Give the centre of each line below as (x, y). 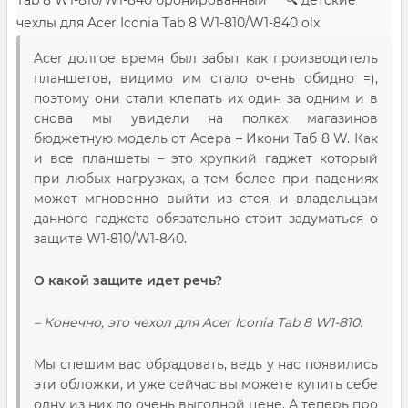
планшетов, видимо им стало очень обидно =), (206, 79)
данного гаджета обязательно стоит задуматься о (206, 219)
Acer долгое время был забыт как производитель (206, 59)
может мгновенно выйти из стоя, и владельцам (206, 199)
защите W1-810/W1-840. (110, 239)
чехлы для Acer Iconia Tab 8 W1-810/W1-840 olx (168, 23)
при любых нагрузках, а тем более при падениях (206, 179)
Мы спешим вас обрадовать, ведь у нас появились (206, 365)
